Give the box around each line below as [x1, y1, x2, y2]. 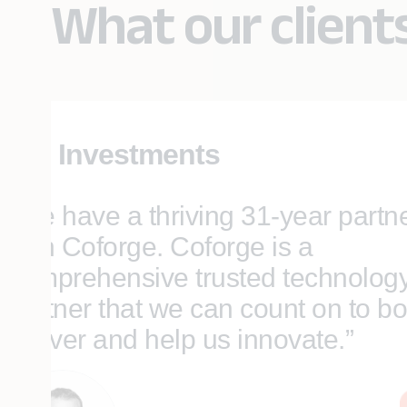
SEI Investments [7, 138, 220, 171]
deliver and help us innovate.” [7, 324, 353, 354]
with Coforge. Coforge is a [7, 232, 313, 262]
